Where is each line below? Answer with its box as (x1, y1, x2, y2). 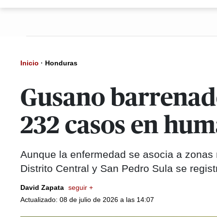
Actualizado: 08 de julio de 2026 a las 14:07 (20, 196, 154, 203)
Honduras (45, 59, 77, 67)
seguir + (68, 184, 93, 191)
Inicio (20, 59, 39, 67)
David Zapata (20, 184, 66, 191)
